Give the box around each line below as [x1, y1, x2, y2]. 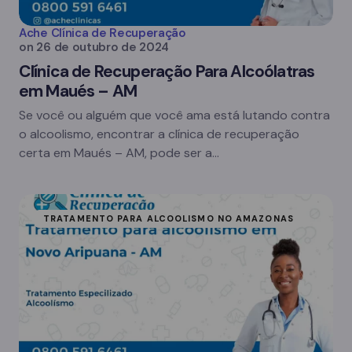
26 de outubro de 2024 [36, 39, 170, 55]
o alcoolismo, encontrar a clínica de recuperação [19, 126, 299, 142]
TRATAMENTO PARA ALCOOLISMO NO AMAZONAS [43, 213, 294, 224]
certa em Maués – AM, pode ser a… [19, 145, 219, 161]
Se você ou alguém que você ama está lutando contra [19, 107, 330, 123]
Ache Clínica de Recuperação [19, 25, 186, 41]
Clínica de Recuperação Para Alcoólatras [19, 60, 315, 82]
